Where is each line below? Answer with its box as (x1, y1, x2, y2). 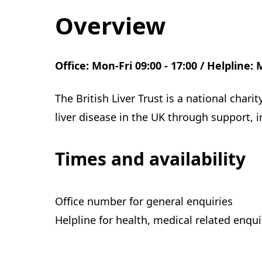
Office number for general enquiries (55, 194, 233, 208)
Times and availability (55, 147, 246, 171)
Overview (55, 9, 166, 42)
